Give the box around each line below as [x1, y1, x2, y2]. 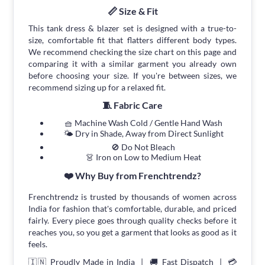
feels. [28, 238, 48, 249]
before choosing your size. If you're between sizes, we [28, 70, 237, 80]
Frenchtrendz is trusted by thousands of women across [28, 191, 237, 202]
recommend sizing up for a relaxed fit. [28, 82, 166, 92]
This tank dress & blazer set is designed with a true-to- [28, 22, 237, 33]
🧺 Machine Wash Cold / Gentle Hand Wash [64, 117, 222, 128]
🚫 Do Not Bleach [111, 141, 175, 152]
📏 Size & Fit [107, 5, 158, 17]
